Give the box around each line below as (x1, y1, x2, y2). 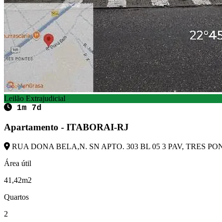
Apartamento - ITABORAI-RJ (4, 122, 129, 133)
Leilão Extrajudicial (4, 94, 65, 103)
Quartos (4, 192, 29, 201)
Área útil (4, 159, 31, 167)
